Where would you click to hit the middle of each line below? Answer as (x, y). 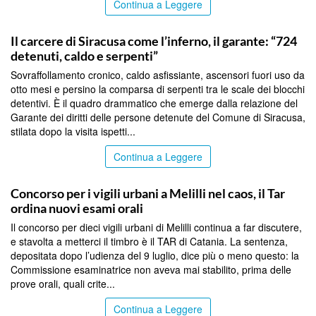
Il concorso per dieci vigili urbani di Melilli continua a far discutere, (156, 227)
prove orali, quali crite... (63, 283)
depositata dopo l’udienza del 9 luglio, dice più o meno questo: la (155, 255)
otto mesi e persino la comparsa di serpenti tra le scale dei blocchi (158, 89)
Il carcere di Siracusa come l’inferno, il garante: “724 (154, 41)
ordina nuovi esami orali (77, 208)
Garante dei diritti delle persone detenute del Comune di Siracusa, (158, 117)
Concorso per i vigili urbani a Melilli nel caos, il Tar (148, 193)
